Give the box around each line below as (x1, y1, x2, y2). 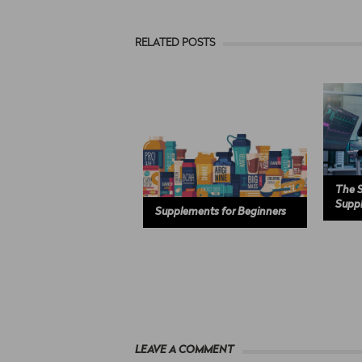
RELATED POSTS (135, 37, 215, 48)
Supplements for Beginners (155, 206, 286, 217)
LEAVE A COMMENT (135, 344, 234, 356)
